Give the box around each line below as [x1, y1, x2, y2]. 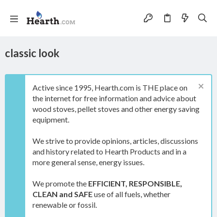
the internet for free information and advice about [32, 93, 196, 103]
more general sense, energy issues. [32, 157, 144, 167]
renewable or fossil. [32, 200, 97, 209]
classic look [5, 46, 60, 60]
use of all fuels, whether [93, 189, 170, 199]
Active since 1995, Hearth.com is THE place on [32, 83, 187, 92]
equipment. [32, 115, 69, 124]
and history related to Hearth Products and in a [32, 147, 186, 156]
